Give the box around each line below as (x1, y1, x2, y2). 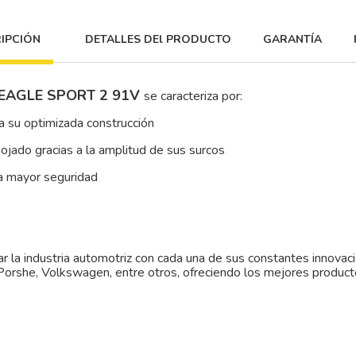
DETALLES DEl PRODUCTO (85, 31, 231, 47)
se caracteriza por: (144, 87, 242, 106)
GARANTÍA (263, 31, 322, 47)
